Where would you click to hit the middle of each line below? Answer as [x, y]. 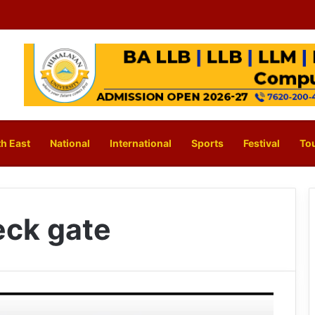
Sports [207, 143]
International [141, 143]
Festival [262, 143]
